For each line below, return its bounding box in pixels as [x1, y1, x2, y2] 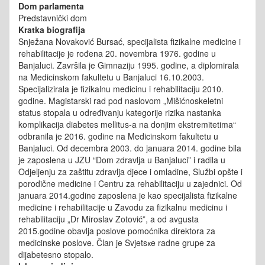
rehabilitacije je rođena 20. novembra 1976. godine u [18, 47, 216, 60]
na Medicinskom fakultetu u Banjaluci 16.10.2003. [18, 71, 204, 83]
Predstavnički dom [18, 12, 87, 24]
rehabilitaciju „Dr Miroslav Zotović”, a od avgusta [18, 213, 199, 225]
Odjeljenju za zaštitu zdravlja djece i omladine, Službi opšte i [18, 166, 243, 178]
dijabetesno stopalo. [18, 248, 93, 261]
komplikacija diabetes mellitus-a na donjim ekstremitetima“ [18, 118, 236, 131]
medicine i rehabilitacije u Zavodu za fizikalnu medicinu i [18, 201, 227, 214]
